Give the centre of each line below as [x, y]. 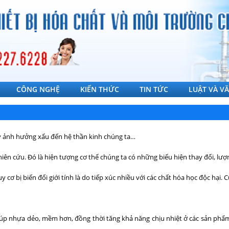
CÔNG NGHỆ [38, 89]
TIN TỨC [154, 89]
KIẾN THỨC [100, 89]
